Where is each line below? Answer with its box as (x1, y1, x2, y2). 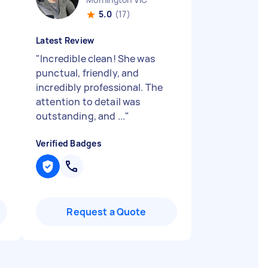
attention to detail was (36, 95, 141, 108)
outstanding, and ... (36, 109, 125, 123)
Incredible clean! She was (40, 52, 155, 65)
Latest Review (36, 35, 95, 46)
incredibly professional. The (36, 81, 163, 94)
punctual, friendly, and (36, 66, 139, 80)
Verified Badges (36, 138, 102, 149)
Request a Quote (66, 205, 147, 218)
